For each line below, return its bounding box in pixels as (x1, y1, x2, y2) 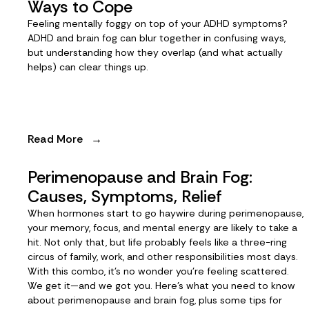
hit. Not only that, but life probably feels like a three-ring (28, 236, 287, 248)
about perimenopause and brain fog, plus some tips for (28, 294, 282, 306)
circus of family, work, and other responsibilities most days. (28, 250, 298, 263)
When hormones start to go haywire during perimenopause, (28, 207, 303, 219)
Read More (28, 132, 91, 146)
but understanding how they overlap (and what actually (28, 46, 283, 59)
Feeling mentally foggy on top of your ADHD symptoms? (28, 17, 288, 30)
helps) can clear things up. (28, 61, 148, 73)
